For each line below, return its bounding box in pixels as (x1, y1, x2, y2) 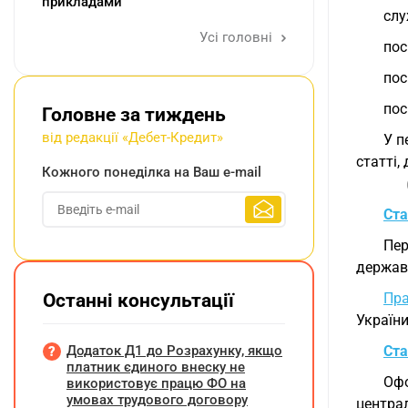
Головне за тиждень (42, 104, 226, 126)
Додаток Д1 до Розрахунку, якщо (66, 342, 282, 359)
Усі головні (199, 29, 276, 46)
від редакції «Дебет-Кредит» (42, 129, 223, 146)
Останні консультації (43, 290, 234, 311)
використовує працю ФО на (66, 375, 246, 392)
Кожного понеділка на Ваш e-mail (42, 164, 261, 180)
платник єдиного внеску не (66, 359, 245, 375)
